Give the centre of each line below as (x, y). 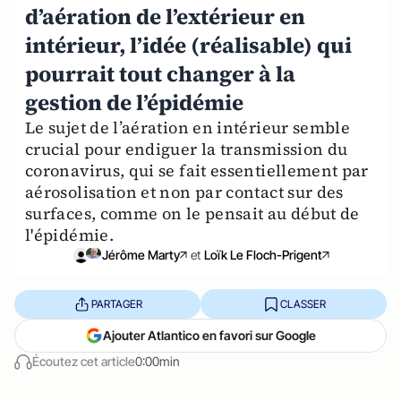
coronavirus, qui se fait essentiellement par (197, 171)
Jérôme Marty (141, 255)
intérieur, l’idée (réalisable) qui (188, 45)
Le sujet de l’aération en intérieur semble (188, 128)
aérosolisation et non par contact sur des (184, 192)
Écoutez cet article (84, 361)
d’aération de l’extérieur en (165, 17)
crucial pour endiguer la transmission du (187, 149)
